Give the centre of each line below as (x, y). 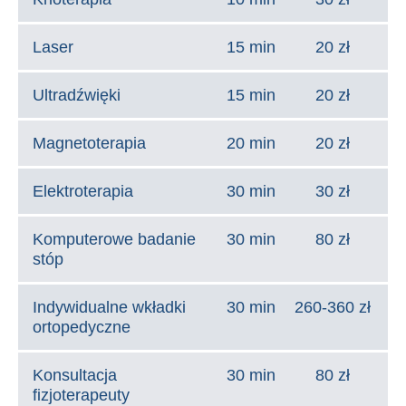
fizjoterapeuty (81, 395)
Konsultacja (75, 375)
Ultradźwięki (77, 95)
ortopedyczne (82, 327)
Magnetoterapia (89, 143)
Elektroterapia (83, 191)
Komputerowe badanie (114, 239)
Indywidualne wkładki (109, 307)
